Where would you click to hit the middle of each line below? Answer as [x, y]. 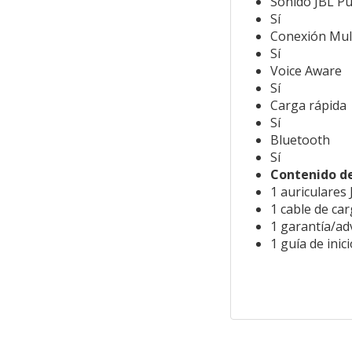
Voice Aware [306, 71]
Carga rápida [308, 106]
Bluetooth [300, 140]
